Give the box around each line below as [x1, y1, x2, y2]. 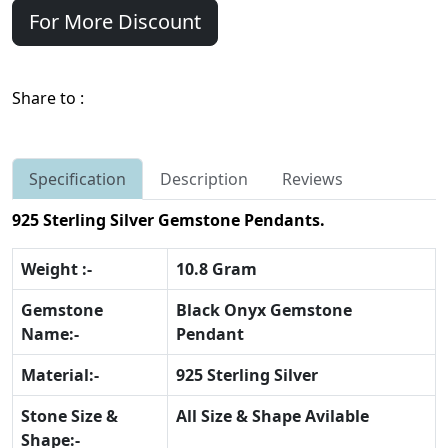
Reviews [282, 168, 343, 191]
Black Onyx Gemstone [176, 299, 352, 322]
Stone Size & [21, 405, 118, 428]
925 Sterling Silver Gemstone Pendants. [12, 209, 325, 232]
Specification [29, 168, 126, 191]
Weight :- [21, 258, 92, 281]
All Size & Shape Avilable [176, 405, 373, 428]
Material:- [21, 364, 99, 387]
